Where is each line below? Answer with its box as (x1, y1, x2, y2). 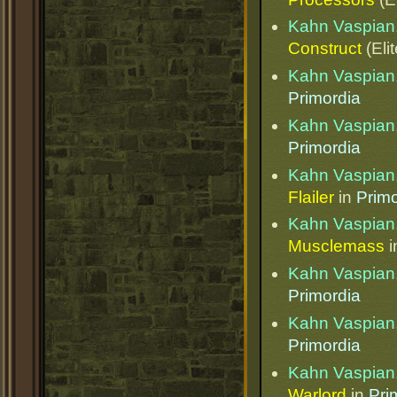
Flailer (288, 187, 334, 206)
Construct (288, 39, 362, 58)
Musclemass (288, 237, 385, 256)
